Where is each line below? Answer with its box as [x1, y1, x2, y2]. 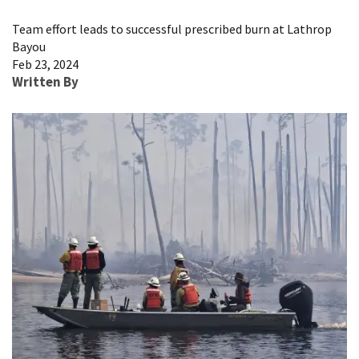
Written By [12, 72, 79, 91]
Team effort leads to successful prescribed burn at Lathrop [12, 20, 332, 37]
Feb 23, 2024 [12, 55, 79, 72]
